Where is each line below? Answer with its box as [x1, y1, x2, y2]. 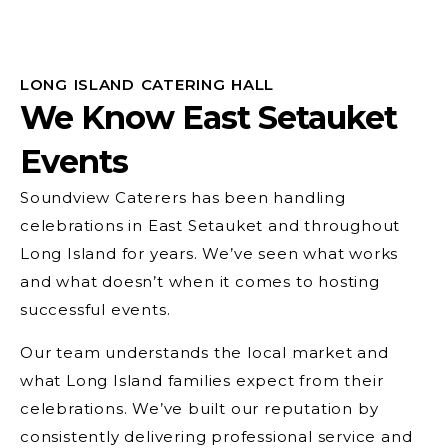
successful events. [20, 300, 171, 320]
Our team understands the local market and [20, 342, 389, 362]
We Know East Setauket [20, 98, 397, 138]
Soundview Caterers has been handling [20, 188, 346, 208]
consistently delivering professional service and [20, 426, 413, 446]
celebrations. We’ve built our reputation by [20, 398, 379, 418]
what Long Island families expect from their [20, 370, 384, 390]
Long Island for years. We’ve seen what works [20, 244, 399, 264]
